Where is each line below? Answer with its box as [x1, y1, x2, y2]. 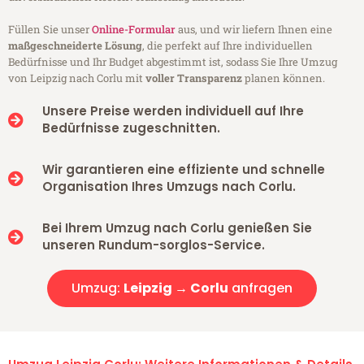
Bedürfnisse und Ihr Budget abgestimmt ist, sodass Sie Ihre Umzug [8, 54, 337, 70]
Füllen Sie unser [8, 22, 92, 37]
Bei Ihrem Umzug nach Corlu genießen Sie [41, 219, 312, 237]
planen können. [242, 71, 325, 86]
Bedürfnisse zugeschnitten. [41, 119, 220, 137]
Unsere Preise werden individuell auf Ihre [41, 102, 304, 120]
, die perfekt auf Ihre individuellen [142, 38, 313, 54]
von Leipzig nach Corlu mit [8, 71, 145, 86]
